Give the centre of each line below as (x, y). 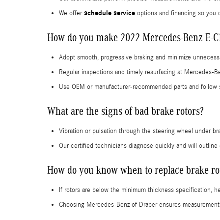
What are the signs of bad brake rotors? (125, 111)
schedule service (110, 13)
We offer (71, 13)
